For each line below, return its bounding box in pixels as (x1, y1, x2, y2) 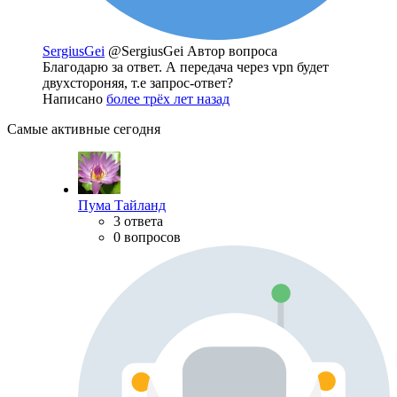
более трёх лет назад (106, 91, 230, 107)
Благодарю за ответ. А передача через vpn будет (43, 59, 329, 75)
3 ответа (113, 214, 163, 230)
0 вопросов (113, 230, 181, 245)
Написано (43, 91, 106, 107)
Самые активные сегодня (7, 121, 160, 137)
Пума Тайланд (78, 198, 166, 214)
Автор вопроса (187, 43, 277, 59)
